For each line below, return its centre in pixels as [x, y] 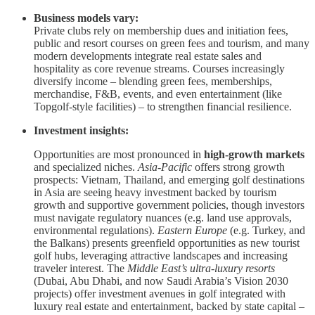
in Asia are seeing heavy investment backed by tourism [155, 192]
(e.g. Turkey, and [266, 230]
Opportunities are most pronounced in [119, 154]
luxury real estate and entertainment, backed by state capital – [169, 306]
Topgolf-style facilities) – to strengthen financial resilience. [163, 106]
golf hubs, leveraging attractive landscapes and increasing [161, 255]
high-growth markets [254, 154]
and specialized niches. [86, 167]
